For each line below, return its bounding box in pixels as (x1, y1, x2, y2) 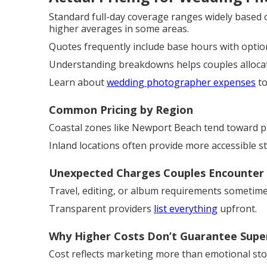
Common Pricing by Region (49, 103, 193, 117)
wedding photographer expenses (107, 76, 256, 89)
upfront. (218, 202, 257, 215)
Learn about (49, 76, 107, 89)
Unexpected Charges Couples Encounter (49, 166, 264, 180)
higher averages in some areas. (49, 22, 189, 35)
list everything (154, 202, 218, 215)
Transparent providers (49, 202, 154, 215)
